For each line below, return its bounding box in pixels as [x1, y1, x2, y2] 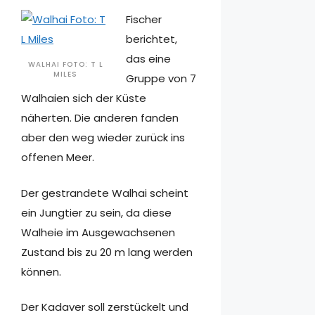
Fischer [126, 12, 162, 27]
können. [21, 264, 61, 279]
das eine [126, 51, 172, 67]
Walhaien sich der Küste [21, 91, 146, 106]
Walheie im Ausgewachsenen [21, 224, 175, 240]
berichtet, [126, 32, 178, 47]
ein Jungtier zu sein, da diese [21, 205, 172, 220]
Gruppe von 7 [126, 71, 197, 86]
